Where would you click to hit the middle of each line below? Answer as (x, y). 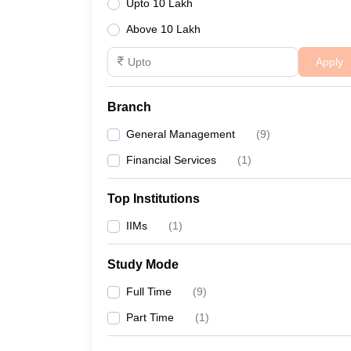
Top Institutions (154, 199)
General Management (181, 134)
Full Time (149, 291)
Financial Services (171, 160)
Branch (129, 107)
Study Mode (143, 264)
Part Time (150, 317)
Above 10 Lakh (163, 29)
